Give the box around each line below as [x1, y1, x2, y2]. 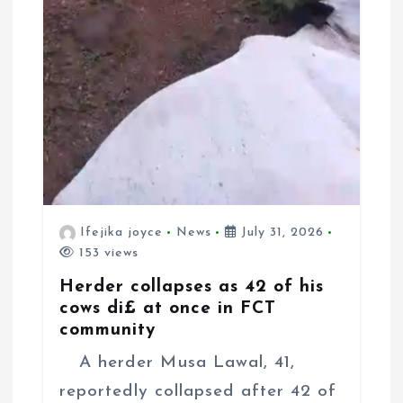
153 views [74, 246, 139, 261]
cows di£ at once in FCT [58, 300, 276, 318]
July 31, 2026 [237, 226, 325, 240]
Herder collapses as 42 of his [58, 278, 324, 297]
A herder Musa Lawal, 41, [66, 354, 295, 372]
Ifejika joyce [80, 226, 164, 240]
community [58, 321, 156, 340]
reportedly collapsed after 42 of [58, 383, 336, 401]
